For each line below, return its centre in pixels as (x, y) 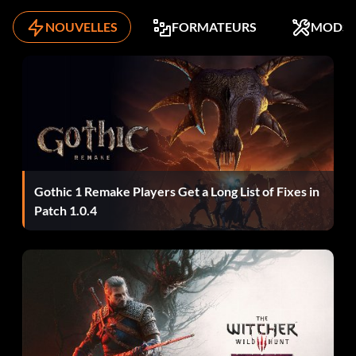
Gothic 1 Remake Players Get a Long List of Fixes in (177, 191)
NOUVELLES (81, 27)
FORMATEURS (214, 27)
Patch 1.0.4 (66, 210)
